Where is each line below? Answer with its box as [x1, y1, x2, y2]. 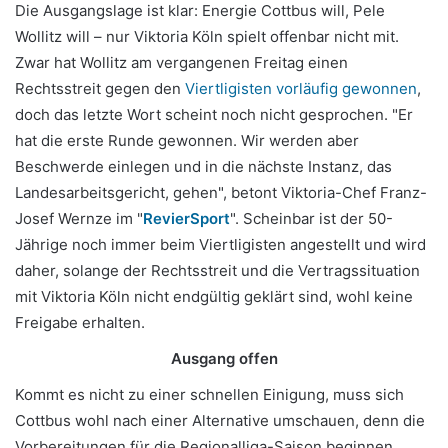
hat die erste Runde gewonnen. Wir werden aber [15, 131, 359, 151]
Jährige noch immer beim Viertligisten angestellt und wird [15, 235, 426, 255]
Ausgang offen [170, 349, 278, 369]
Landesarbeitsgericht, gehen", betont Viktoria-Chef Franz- [15, 183, 427, 203]
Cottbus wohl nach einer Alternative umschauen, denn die [15, 411, 425, 431]
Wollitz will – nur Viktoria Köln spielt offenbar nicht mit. [15, 27, 399, 47]
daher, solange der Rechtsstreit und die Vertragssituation [15, 261, 420, 281]
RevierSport [143, 209, 230, 229]
